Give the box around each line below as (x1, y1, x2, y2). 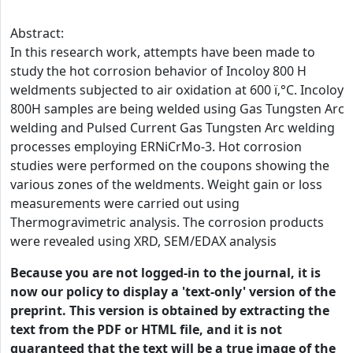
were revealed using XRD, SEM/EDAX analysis (10, 232, 277, 250)
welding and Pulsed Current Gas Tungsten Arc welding (10, 119, 335, 136)
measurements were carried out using (10, 195, 240, 212)
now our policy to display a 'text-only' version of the (10, 283, 336, 300)
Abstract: (10, 24, 64, 42)
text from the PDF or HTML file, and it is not (10, 321, 282, 338)
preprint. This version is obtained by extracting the (10, 302, 329, 319)
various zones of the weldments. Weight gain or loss (10, 176, 322, 193)
